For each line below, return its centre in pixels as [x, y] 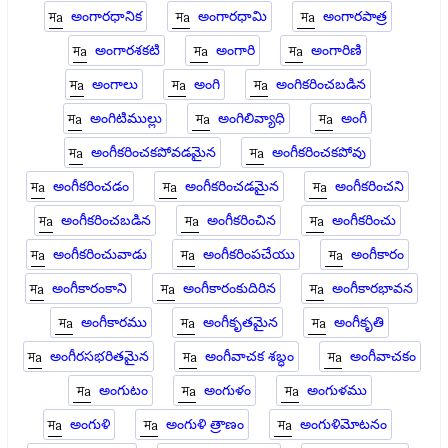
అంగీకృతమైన [241, 322]
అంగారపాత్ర [354, 16]
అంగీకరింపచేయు [249, 254]
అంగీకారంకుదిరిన [230, 288]
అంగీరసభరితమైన [99, 356]
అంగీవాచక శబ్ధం [249, 356]
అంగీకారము [114, 322]
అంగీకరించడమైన [232, 186]
